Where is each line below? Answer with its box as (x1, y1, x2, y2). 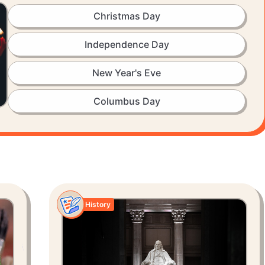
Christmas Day (93, 10, 160, 22)
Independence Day (84, 38, 169, 50)
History (85, 200, 111, 209)
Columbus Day (93, 95, 160, 107)
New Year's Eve (92, 67, 161, 79)
